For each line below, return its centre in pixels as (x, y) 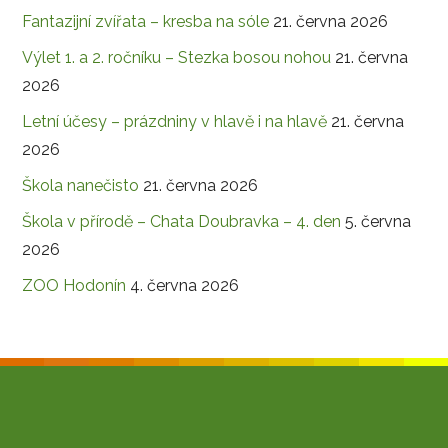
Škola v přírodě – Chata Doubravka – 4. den (182, 221)
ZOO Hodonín (74, 285)
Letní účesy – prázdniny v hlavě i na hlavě (175, 121)
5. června (378, 221)
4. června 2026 (185, 285)
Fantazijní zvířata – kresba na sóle (146, 21)
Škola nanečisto (81, 185)
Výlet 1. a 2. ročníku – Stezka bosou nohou (177, 57)
